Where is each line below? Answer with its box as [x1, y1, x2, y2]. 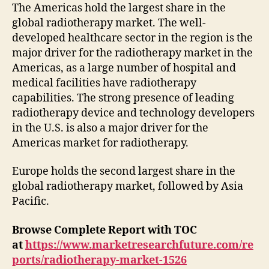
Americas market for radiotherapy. [12, 136, 189, 150]
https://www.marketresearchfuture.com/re [25, 238, 253, 252]
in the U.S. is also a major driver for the [12, 121, 208, 135]
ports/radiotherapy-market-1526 [12, 253, 187, 267]
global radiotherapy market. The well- [12, 16, 206, 30]
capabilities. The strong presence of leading [12, 91, 234, 105]
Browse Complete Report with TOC [12, 223, 197, 237]
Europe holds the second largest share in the [12, 165, 235, 179]
